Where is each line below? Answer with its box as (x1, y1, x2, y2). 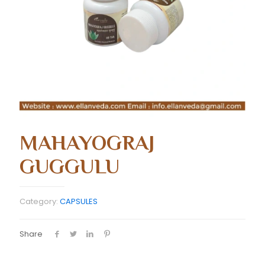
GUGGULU (20, 154, 119, 178)
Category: (20, 196, 60, 207)
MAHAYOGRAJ (20, 131, 154, 154)
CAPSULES (60, 196, 98, 207)
